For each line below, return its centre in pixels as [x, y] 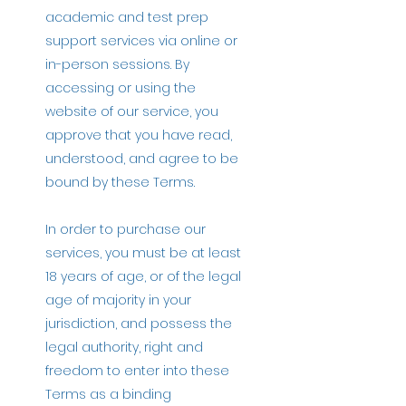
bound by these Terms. [120, 182]
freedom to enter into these [137, 370]
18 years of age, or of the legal [143, 276]
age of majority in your [118, 300]
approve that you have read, [139, 135]
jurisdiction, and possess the [139, 323]
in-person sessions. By [117, 64]
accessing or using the [121, 87]
